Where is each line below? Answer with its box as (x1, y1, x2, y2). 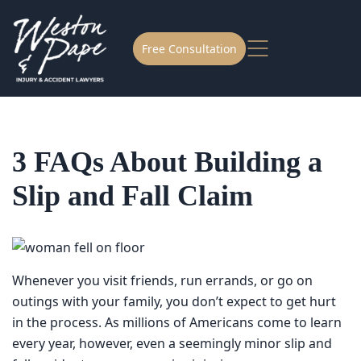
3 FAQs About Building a (12, 145, 337, 184)
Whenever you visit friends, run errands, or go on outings (12, 282, 340, 298)
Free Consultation (142, 41, 243, 56)
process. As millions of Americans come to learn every (12, 324, 327, 340)
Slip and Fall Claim (12, 184, 265, 222)
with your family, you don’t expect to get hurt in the (12, 303, 306, 319)
